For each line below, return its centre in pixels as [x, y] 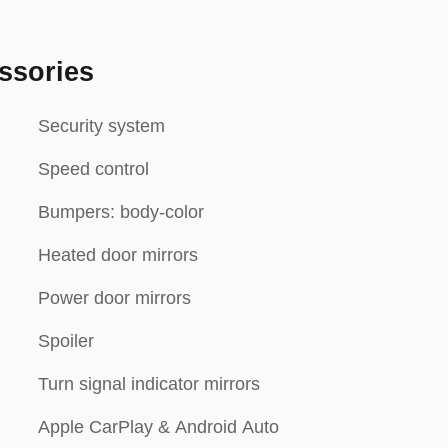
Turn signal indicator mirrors [149, 384]
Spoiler [66, 341]
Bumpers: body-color [121, 212]
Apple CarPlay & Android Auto [158, 427]
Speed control [93, 169]
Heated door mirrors [118, 255]
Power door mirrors [114, 298]
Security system [101, 126]
